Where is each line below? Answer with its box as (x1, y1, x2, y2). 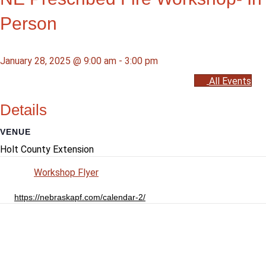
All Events (209, 75, 251, 87)
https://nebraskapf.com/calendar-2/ (14, 192, 145, 202)
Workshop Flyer (41, 167, 106, 179)
